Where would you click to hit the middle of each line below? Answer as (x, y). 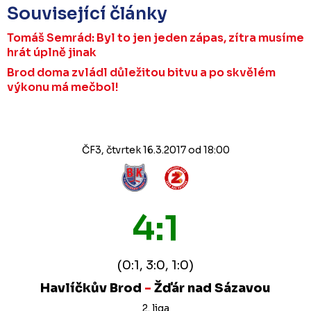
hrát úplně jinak (52, 52)
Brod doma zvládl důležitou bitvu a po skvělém (141, 72)
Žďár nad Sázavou (211, 288)
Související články (87, 13)
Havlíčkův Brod (92, 288)
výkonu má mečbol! (63, 87)
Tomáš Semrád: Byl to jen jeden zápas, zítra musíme (155, 37)
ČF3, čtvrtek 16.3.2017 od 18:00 (155, 150)
